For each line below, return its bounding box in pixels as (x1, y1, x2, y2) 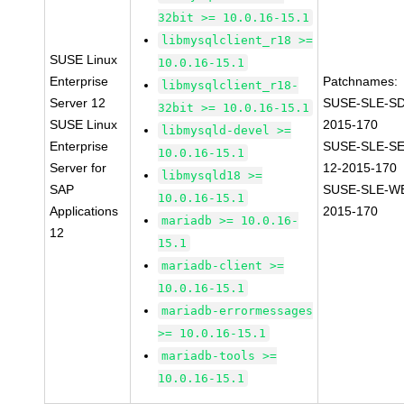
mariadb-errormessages (161, 304, 314, 317)
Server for (50, 161, 107, 175)
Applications (50, 204, 119, 218)
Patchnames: (323, 74, 399, 88)
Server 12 (50, 96, 106, 110)
